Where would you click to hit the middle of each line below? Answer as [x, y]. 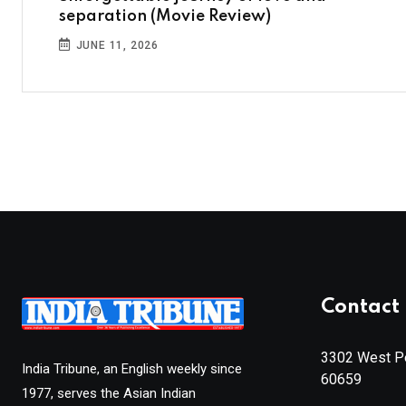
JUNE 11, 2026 [116, 46]
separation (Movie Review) [165, 17]
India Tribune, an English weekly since [132, 368]
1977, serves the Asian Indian [109, 393]
